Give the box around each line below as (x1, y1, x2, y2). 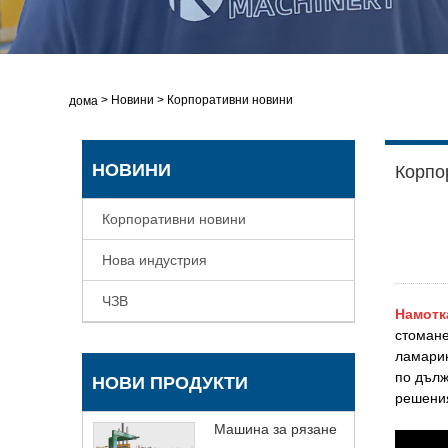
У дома (58, 93, 99, 108)
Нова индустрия (102, 251, 208, 268)
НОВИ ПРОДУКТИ (92, 372, 249, 393)
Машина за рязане (214, 420, 338, 437)
